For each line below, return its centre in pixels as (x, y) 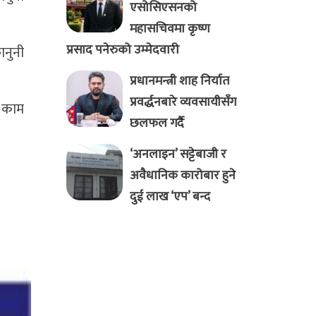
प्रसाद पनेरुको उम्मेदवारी (122, 50)
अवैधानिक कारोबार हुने (182, 176)
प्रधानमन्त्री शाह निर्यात (179, 81)
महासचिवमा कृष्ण (170, 29)
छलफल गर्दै (157, 124)
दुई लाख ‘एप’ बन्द (170, 197)
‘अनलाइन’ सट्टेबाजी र (178, 155)
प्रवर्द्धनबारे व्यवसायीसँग (183, 103)
